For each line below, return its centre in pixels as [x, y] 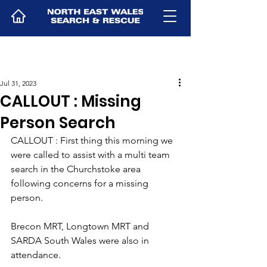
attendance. [36, 255]
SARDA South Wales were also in [81, 240]
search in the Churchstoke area [77, 169]
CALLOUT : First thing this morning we [93, 140]
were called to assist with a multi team [91, 155]
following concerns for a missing [81, 183]
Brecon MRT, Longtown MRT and [81, 226]
